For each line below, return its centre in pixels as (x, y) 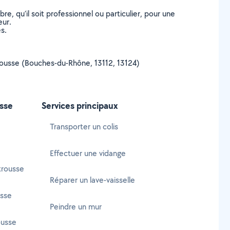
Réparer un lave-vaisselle (92, 180)
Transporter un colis (84, 127)
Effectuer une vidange (88, 153)
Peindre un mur (76, 207)
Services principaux (80, 106)
